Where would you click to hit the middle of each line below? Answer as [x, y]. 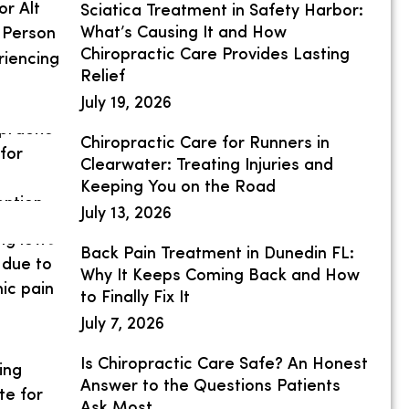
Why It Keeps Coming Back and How [220, 276]
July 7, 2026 [123, 324]
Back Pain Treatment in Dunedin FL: [218, 254]
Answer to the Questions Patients [211, 386]
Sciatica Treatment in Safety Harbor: [222, 11]
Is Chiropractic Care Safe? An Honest [225, 364]
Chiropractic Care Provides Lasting [215, 55]
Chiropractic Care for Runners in [205, 143]
